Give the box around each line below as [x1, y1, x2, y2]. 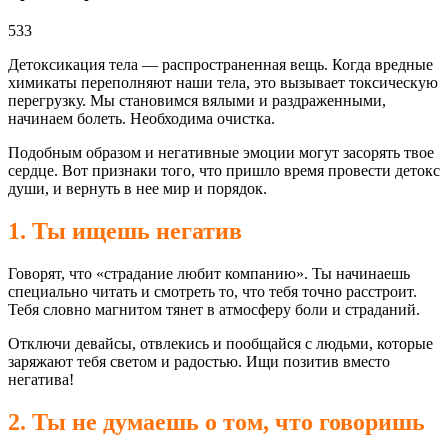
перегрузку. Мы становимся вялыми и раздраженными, [8, 91, 386, 109]
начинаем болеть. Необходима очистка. [8, 109, 275, 127]
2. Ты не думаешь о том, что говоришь [8, 408, 425, 435]
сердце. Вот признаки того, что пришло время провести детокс [8, 161, 440, 179]
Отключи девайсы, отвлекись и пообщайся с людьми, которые [8, 334, 433, 352]
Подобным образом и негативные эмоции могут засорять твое [8, 143, 434, 161]
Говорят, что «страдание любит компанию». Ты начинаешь [8, 264, 410, 282]
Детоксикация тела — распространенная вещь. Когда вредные [8, 55, 433, 73]
